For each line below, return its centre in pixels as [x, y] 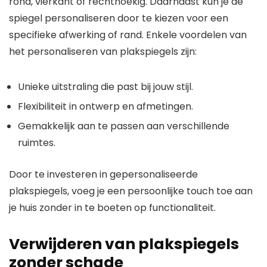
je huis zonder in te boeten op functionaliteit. [112, 208]
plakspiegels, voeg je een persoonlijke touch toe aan [131, 191]
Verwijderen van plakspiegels [124, 244]
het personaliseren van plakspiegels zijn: [103, 52]
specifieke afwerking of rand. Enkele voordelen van [128, 35]
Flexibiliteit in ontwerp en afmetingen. [105, 107]
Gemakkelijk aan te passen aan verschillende [124, 126]
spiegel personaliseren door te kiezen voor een [119, 18]
